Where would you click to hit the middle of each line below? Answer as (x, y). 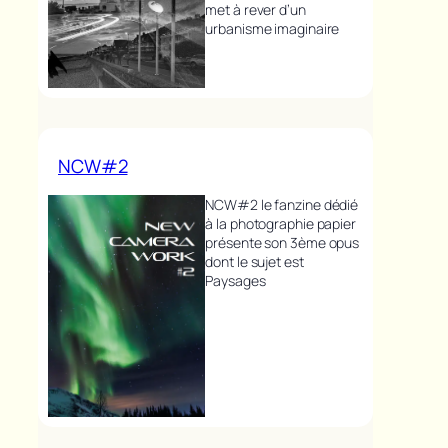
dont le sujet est (254, 261)
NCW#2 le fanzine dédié (282, 204)
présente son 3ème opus (282, 242)
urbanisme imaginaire (272, 29)
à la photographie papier (280, 223)
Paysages (235, 280)
